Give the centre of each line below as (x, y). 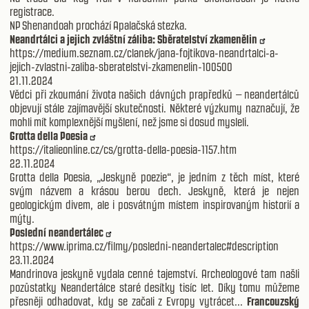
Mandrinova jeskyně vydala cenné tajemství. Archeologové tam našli (154, 273)
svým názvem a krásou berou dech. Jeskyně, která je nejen (154, 191)
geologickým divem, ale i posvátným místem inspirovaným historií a (154, 205)
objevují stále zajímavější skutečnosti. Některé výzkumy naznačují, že (154, 108)
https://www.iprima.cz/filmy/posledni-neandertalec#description (144, 246)
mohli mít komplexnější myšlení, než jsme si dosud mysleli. (129, 122)
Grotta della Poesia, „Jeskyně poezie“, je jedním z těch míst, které (154, 177)
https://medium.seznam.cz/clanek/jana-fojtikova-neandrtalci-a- (144, 53)
